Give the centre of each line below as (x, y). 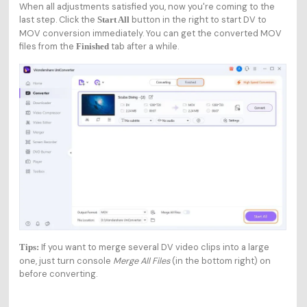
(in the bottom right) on (220, 260)
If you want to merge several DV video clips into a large (154, 247)
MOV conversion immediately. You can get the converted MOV (150, 34)
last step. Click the (58, 20)
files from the (47, 47)
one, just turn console (66, 260)
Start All (113, 20)
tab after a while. (144, 47)
